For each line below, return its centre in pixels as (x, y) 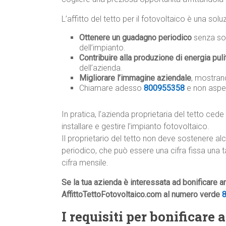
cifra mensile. (85, 163)
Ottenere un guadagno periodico (135, 38)
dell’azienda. (101, 68)
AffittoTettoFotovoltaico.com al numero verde (142, 195)
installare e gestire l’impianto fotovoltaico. (135, 127)
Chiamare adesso (111, 88)
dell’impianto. (102, 48)
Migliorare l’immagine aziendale (135, 78)
